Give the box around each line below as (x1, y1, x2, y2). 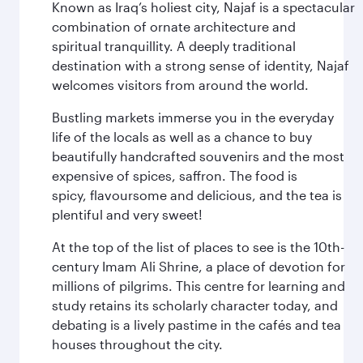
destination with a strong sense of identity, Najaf (52, 58, 349, 73)
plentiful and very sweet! (52, 207, 203, 222)
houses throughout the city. (52, 336, 223, 352)
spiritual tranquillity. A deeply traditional (52, 38, 296, 53)
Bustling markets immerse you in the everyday (52, 109, 334, 125)
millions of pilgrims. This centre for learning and (52, 278, 345, 293)
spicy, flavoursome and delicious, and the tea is (52, 187, 342, 203)
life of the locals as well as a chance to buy (52, 129, 312, 144)
